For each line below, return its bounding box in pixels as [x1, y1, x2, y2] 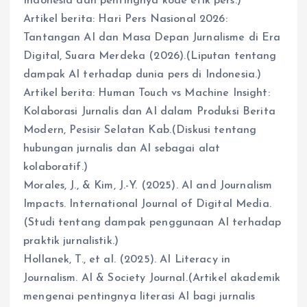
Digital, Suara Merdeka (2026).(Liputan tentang [23, 51, 277, 62]
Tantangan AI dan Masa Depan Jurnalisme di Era [23, 32, 281, 44]
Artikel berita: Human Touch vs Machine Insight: [23, 88, 270, 99]
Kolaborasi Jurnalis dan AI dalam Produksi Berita [23, 106, 275, 118]
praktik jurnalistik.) [23, 236, 119, 247]
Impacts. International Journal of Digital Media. [23, 199, 271, 210]
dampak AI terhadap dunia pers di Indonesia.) [23, 69, 262, 81]
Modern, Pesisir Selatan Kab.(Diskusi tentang [23, 125, 257, 136]
